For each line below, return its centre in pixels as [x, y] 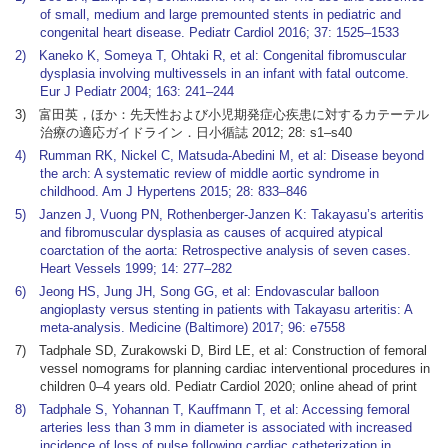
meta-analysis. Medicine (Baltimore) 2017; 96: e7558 [193, 327]
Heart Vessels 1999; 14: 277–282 [136, 268]
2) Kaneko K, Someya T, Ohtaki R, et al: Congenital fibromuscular [210, 55]
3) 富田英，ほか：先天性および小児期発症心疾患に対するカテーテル [222, 114]
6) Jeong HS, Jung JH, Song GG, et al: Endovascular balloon [197, 291]
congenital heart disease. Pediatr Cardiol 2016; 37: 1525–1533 [220, 32]
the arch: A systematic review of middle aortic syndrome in [210, 173]
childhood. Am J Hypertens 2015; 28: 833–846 [174, 191]
